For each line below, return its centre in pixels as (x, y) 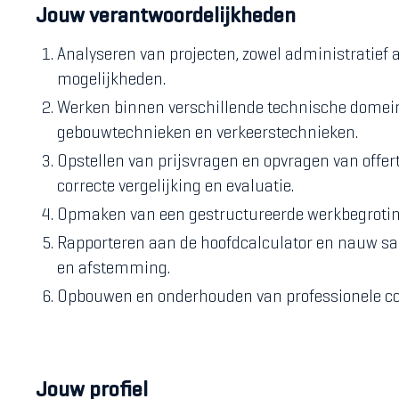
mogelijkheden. (111, 81)
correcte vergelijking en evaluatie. (175, 187)
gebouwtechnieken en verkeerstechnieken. (208, 134)
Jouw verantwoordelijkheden (166, 17)
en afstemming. (114, 269)
